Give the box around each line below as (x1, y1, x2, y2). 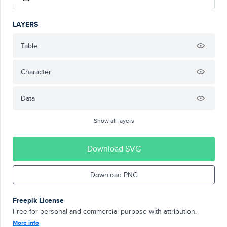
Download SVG (87, 143, 141, 155)
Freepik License (13, 195, 64, 205)
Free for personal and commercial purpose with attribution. (13, 206, 197, 216)
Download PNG (90, 170, 138, 180)
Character (21, 67, 51, 77)
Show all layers (93, 116, 134, 125)
